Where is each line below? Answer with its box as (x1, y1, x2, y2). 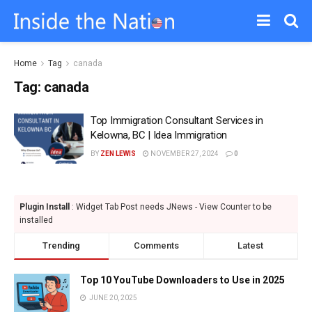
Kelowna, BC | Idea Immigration (91, 129, 227, 141)
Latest (237, 240, 264, 251)
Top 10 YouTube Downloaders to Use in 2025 (80, 274, 285, 286)
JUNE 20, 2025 (88, 293, 137, 302)
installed (19, 214, 53, 225)
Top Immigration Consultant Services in (91, 114, 263, 127)
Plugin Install (19, 201, 70, 212)
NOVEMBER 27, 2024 (149, 150, 219, 157)
